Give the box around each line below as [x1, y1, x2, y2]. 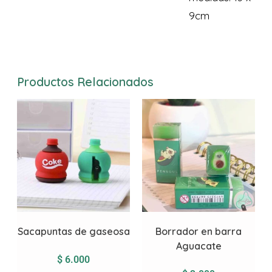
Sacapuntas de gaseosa [17, 225, 130, 237]
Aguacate [175, 240, 222, 252]
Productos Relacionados [17, 74, 154, 89]
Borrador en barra [155, 225, 242, 237]
